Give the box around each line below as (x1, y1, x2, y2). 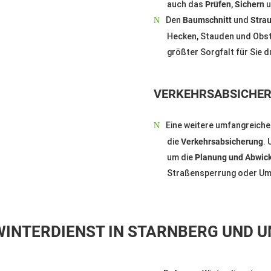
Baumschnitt (182, 15, 232, 25)
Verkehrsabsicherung (180, 136, 263, 146)
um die (166, 152, 195, 162)
